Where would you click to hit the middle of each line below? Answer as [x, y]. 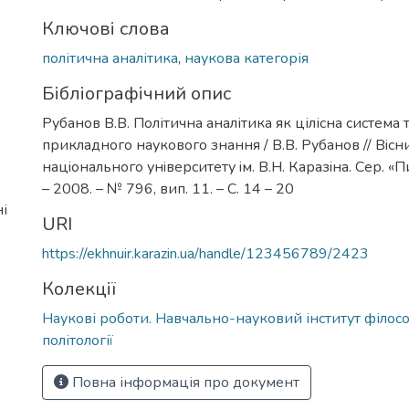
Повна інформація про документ [184, 383]
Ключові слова [106, 29]
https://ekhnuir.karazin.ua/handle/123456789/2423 [205, 254]
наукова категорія [246, 58]
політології [78, 341]
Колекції [79, 289]
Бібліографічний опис [136, 94]
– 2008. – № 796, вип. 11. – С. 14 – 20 [168, 189]
